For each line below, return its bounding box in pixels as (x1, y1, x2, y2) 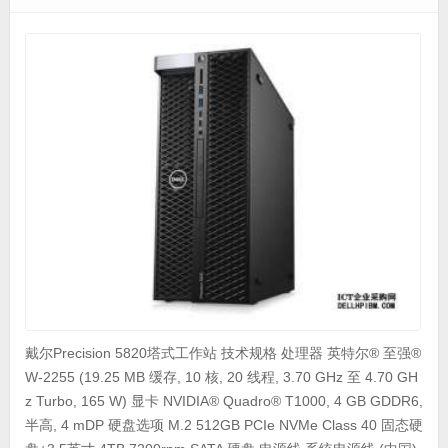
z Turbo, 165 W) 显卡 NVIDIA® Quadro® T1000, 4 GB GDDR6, (24, 393, 423, 410)
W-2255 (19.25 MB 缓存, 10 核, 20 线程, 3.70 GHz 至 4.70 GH (24, 369, 418, 386)
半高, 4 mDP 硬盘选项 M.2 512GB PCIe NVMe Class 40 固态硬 (24, 417, 423, 434)
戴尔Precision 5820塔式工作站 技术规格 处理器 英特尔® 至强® (24, 345, 421, 362)
